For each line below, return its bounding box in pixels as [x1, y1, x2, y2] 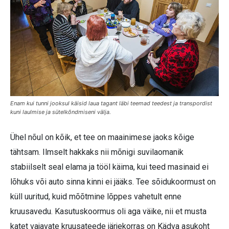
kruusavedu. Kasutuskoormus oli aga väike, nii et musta [10, 207, 207, 217]
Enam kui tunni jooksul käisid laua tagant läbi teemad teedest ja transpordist [10, 100, 212, 107]
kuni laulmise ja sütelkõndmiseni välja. [10, 108, 111, 116]
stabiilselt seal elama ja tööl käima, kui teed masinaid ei [10, 162, 209, 172]
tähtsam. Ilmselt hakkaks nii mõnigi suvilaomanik [10, 147, 184, 157]
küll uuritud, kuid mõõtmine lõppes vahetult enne [10, 192, 181, 202]
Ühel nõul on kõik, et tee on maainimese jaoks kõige [10, 132, 194, 143]
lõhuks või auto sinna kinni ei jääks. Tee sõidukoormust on [10, 177, 216, 187]
